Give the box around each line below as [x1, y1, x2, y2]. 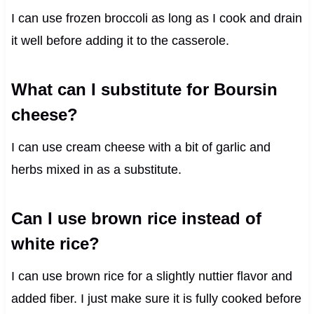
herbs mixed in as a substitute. [11, 162, 182, 177]
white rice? [11, 233, 100, 253]
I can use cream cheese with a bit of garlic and [11, 139, 271, 154]
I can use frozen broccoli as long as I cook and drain [11, 11, 302, 25]
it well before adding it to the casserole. [11, 33, 229, 48]
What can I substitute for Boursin [11, 79, 278, 99]
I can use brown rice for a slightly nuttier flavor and [11, 268, 292, 283]
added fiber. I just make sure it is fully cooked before [11, 291, 301, 306]
